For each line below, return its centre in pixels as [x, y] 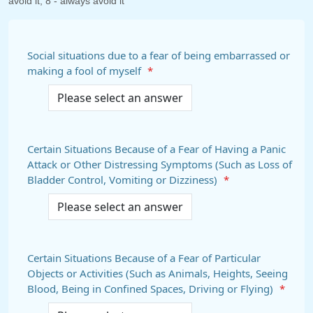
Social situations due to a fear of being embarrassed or [159, 56]
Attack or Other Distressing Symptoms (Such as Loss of [160, 165]
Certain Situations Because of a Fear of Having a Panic [156, 149]
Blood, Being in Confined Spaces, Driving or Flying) [152, 289]
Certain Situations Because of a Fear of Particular [144, 258]
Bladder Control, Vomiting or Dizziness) [124, 180]
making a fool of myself [86, 71]
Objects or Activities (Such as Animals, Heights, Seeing [158, 274]
